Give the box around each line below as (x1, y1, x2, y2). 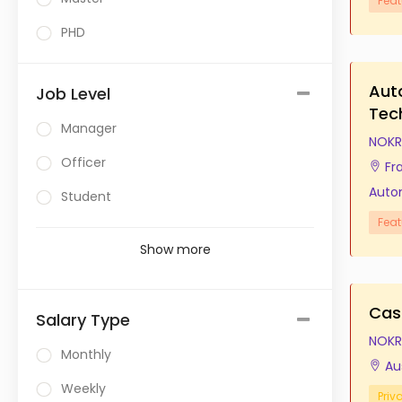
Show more (139, 240, 211, 258)
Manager (61, 119, 117, 137)
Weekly (61, 380, 106, 398)
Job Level (36, 83, 110, 105)
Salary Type (36, 309, 130, 331)
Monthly (61, 345, 111, 363)
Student (61, 188, 111, 205)
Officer (61, 153, 106, 171)
